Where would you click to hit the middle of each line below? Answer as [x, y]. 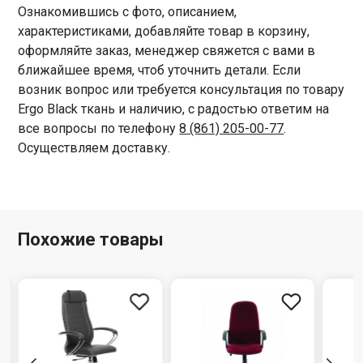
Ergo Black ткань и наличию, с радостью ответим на [174, 109]
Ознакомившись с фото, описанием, [128, 12]
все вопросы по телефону [99, 128]
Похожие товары [91, 239]
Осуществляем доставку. [94, 148]
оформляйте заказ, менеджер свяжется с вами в [167, 51]
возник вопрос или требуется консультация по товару [181, 90]
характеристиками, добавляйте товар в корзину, [164, 31]
